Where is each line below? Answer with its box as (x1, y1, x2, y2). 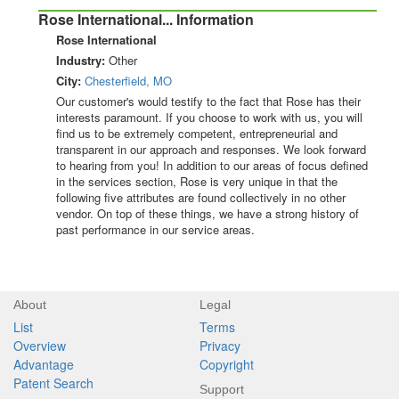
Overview (13, 337, 66, 355)
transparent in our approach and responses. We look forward (56, 141, 366, 159)
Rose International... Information (38, 9, 254, 30)
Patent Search (13, 374, 94, 393)
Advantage (13, 355, 74, 374)
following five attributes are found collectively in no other (56, 189, 346, 207)
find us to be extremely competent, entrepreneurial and (56, 125, 338, 142)
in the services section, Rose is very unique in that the (56, 173, 338, 191)
